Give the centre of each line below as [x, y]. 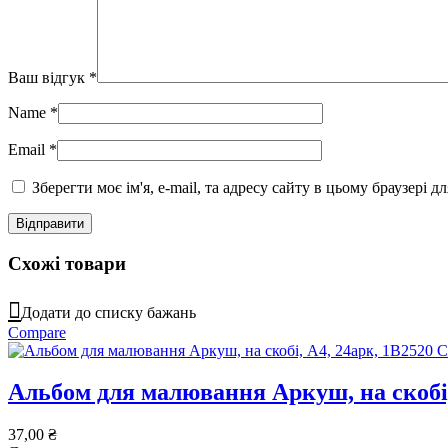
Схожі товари [67, 263]
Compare [37, 332]
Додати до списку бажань [108, 312]
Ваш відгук [48, 78]
